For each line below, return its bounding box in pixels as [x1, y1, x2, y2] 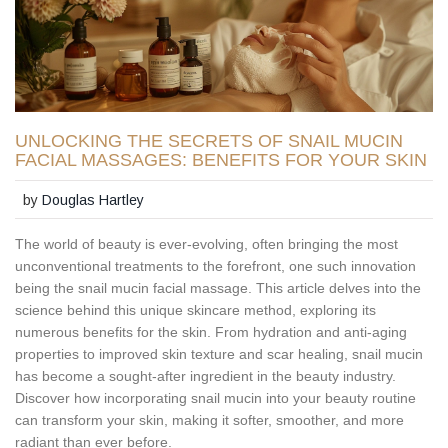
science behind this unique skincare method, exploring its [15, 301, 376, 318]
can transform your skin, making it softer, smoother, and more [15, 411, 404, 428]
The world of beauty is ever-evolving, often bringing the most [15, 235, 398, 252]
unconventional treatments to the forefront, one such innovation [15, 257, 416, 274]
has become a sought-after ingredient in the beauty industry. [15, 367, 396, 384]
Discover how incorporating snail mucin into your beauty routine [15, 389, 416, 406]
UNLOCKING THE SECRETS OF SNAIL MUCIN [15, 131, 403, 152]
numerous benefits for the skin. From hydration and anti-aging [15, 323, 407, 340]
